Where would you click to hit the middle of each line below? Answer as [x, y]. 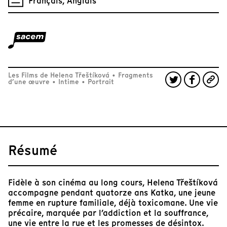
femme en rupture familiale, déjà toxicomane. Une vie [113, 203]
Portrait [100, 82]
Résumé [33, 150]
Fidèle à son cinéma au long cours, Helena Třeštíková [113, 183]
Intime [69, 82]
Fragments [135, 75]
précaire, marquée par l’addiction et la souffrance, [108, 213]
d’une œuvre [30, 82]
